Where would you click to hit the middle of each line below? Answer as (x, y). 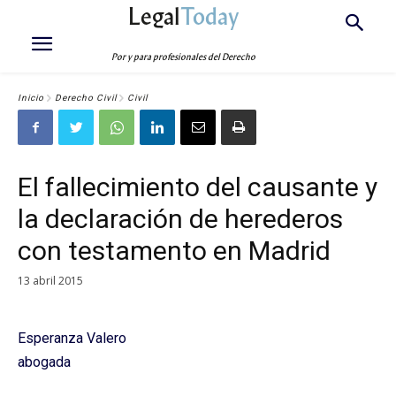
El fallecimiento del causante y (198, 187)
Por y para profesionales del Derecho (184, 57)
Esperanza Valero (72, 338)
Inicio (31, 98)
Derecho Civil (86, 98)
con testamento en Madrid (174, 251)
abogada (44, 362)
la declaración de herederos (180, 219)
